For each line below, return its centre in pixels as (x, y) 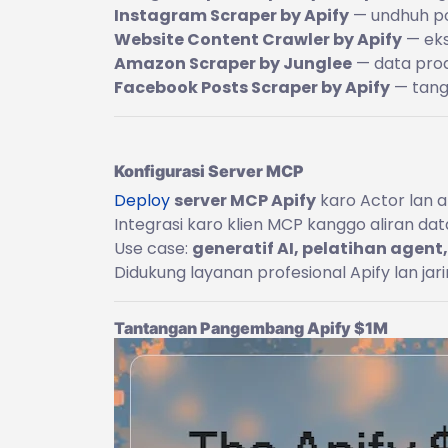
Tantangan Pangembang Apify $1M (251, 327)
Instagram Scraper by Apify (231, 15)
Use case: (153, 248)
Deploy (142, 200)
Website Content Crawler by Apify (258, 39)
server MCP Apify (245, 200)
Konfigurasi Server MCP (209, 170)
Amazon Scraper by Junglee (233, 63)
